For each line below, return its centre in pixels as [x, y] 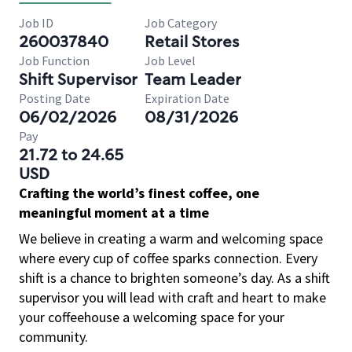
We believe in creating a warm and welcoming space [171, 238]
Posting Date [55, 98]
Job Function [54, 60]
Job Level [170, 60]
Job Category [181, 23]
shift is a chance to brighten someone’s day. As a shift [174, 278]
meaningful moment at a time [114, 213]
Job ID [36, 23]
